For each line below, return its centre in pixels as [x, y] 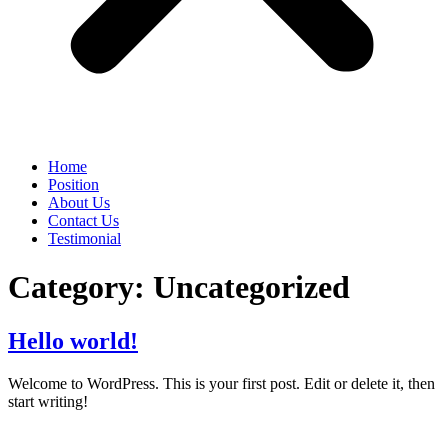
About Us [79, 202]
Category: [80, 287]
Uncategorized [251, 287]
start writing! [48, 401]
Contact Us [83, 220]
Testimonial [84, 238]
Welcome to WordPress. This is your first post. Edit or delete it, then [221, 383]
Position [73, 184]
